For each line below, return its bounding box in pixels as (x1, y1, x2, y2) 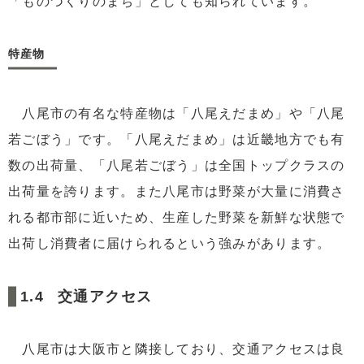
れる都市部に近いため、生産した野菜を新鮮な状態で (8, 210, 345, 224)
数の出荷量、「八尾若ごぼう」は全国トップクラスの (8, 158, 345, 172)
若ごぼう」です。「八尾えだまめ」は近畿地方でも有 (8, 132, 345, 146)
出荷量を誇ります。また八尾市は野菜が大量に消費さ (8, 184, 345, 198)
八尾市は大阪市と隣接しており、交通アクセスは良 (8, 342, 345, 357)
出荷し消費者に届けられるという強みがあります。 (8, 236, 331, 250)
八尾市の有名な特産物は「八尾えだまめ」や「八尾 (8, 106, 345, 120)
